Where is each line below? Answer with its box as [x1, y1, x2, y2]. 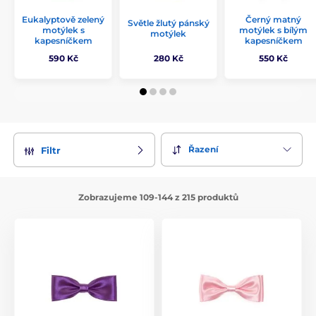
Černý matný [245, 14, 301, 25]
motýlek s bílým [239, 25, 308, 35]
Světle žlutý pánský [127, 18, 209, 28]
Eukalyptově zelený [22, 14, 104, 25]
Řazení [188, 144, 219, 155]
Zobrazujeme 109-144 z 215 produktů [78, 191, 238, 202]
